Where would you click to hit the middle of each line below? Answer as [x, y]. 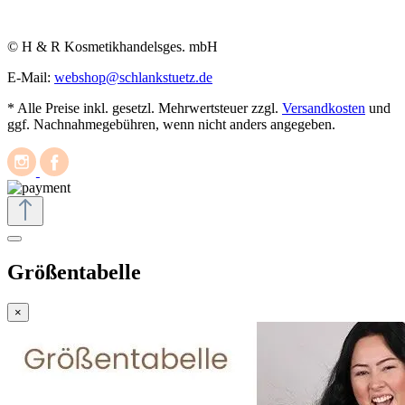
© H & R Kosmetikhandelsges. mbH [113, 47]
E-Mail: [31, 78]
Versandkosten [324, 108]
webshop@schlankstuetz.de [133, 78]
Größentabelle [74, 273]
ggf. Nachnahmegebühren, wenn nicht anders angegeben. [171, 125]
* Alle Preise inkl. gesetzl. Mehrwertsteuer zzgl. [145, 108]
